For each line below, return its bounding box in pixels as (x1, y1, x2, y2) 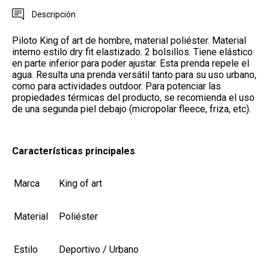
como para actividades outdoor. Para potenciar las (12, 80, 221, 92)
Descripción (32, 10, 76, 20)
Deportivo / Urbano (59, 244, 139, 256)
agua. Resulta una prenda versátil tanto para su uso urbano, (12, 69, 256, 81)
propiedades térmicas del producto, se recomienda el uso (12, 92, 255, 104)
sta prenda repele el (165, 58, 249, 70)
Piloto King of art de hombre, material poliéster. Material (12, 35, 246, 47)
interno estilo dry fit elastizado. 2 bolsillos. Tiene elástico (12, 46, 253, 58)
